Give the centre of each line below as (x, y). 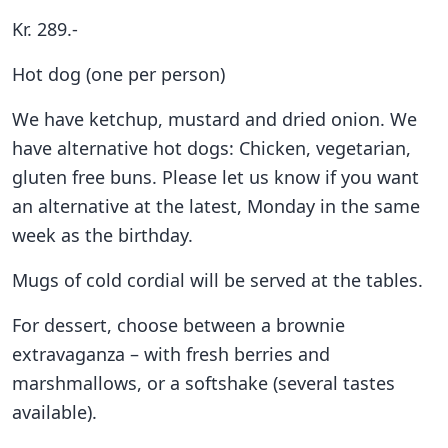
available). (54, 411)
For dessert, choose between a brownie (178, 324)
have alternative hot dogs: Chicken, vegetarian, (211, 147)
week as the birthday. (102, 234)
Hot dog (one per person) (118, 73)
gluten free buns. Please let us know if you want (215, 176)
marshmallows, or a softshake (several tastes (203, 382)
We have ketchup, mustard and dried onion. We (214, 118)
